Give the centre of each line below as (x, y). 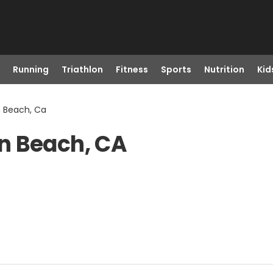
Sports (176, 69)
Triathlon (82, 69)
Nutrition (224, 69)
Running (30, 69)
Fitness (132, 69)
